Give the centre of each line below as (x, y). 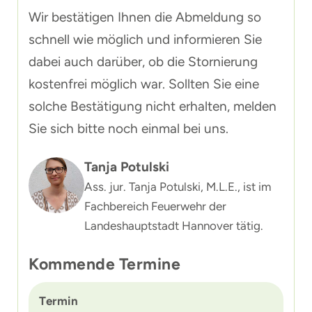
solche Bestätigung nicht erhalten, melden (153, 106)
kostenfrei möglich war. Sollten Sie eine (144, 84)
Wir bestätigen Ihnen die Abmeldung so (145, 17)
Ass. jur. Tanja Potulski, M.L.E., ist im (178, 187)
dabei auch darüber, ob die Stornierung (143, 62)
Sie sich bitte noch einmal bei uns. (128, 128)
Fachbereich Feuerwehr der (155, 206)
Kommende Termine (104, 264)
